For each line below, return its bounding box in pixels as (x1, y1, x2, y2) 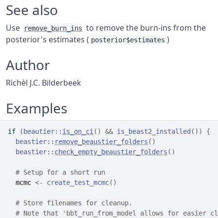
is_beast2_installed (117, 127, 191, 135)
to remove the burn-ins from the (84, 22, 206, 33)
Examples (6, 99, 67, 117)
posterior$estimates (91, 36, 165, 44)
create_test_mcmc (47, 179, 109, 186)
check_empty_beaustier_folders (54, 148, 167, 156)
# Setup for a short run (16, 168, 105, 176)
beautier (23, 127, 54, 135)
